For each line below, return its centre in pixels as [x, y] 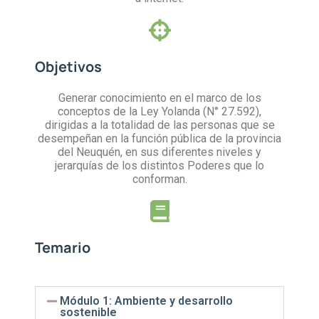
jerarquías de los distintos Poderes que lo [159, 166]
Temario [63, 248]
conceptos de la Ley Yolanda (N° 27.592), [159, 112]
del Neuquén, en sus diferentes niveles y [159, 152]
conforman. [159, 179]
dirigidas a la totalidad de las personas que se [159, 125]
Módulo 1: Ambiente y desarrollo [147, 301]
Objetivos [68, 67]
